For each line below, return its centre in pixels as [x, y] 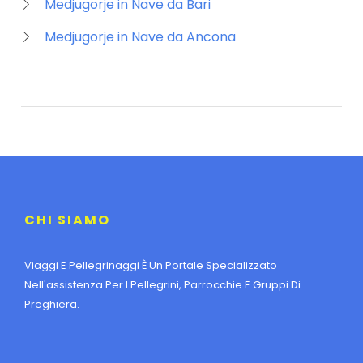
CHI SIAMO [67, 220]
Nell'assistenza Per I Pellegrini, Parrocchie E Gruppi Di [162, 284]
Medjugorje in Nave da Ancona [140, 36]
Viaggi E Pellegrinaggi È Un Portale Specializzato [151, 265]
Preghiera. [52, 304]
